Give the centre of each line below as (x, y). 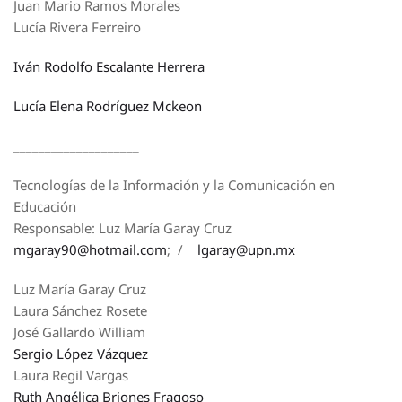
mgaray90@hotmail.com (90, 249)
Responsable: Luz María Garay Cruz (122, 228)
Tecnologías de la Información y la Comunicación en (174, 185)
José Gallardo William (79, 332)
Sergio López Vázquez (81, 354)
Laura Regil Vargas (71, 375)
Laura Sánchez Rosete (80, 310)
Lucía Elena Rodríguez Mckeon (108, 106)
